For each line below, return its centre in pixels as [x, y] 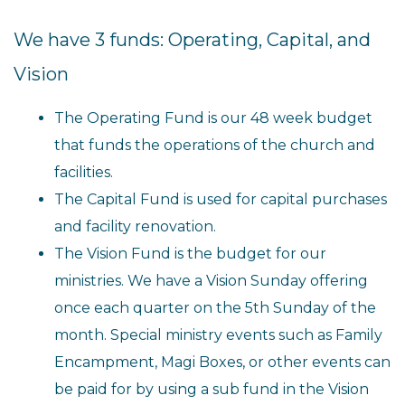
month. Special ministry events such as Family [218, 335]
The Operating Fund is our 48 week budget [213, 118]
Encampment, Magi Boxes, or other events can [222, 362]
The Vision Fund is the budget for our [190, 254]
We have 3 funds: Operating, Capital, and [192, 40]
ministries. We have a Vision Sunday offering [211, 281]
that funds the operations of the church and [215, 145]
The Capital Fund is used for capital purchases [221, 199]
